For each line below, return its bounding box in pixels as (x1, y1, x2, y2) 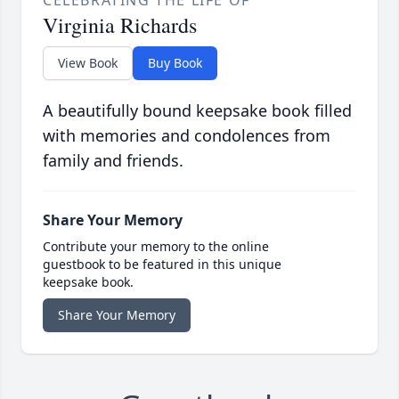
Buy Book (148, 54, 202, 72)
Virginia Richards (43, 11, 197, 40)
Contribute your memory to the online (43, 238, 269, 256)
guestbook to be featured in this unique (43, 256, 281, 273)
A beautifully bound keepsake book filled (43, 100, 352, 122)
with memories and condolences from (43, 125, 330, 147)
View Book (58, 54, 118, 72)
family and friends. (43, 150, 183, 172)
